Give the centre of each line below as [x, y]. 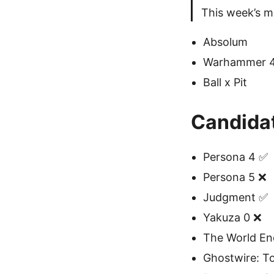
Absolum [225, 42]
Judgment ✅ [235, 197]
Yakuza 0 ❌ [232, 217]
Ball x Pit [225, 82]
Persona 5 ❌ [235, 177]
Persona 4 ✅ [235, 157]
